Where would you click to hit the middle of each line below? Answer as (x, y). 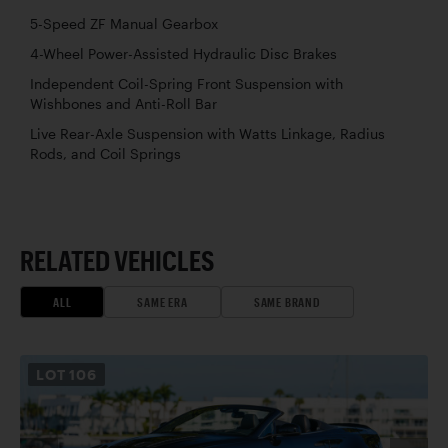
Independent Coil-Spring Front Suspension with (186, 83)
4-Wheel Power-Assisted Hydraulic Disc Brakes (183, 53)
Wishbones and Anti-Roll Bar (123, 103)
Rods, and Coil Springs (105, 153)
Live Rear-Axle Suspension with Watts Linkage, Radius (207, 133)
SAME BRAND (287, 301)
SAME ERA (162, 301)
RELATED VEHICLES (117, 259)
